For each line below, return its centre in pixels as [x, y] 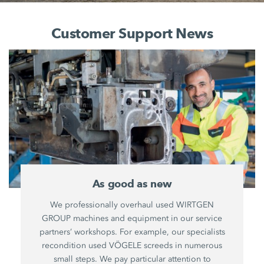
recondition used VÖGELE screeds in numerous [132, 246]
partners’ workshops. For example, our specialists [132, 232]
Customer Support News [132, 33]
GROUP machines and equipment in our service [132, 219]
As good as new [132, 184]
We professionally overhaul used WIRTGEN [132, 205]
